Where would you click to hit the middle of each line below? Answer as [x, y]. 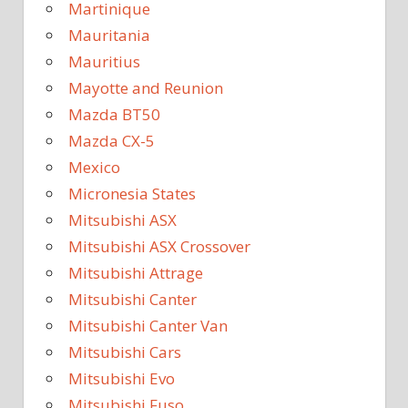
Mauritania [109, 36]
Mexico [94, 168]
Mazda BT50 [114, 115]
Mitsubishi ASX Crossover [159, 247]
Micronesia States [132, 194]
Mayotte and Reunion [146, 88]
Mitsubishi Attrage [136, 273]
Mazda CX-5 [112, 141]
